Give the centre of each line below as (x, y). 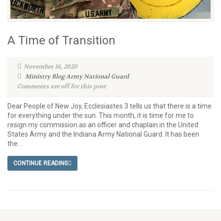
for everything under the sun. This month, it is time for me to (101, 115)
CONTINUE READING (41, 163)
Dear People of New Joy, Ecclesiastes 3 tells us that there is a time (110, 106)
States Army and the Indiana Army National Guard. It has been (103, 134)
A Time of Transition (61, 40)
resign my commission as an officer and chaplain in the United (103, 125)
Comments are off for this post (62, 86)
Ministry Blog (45, 76)
